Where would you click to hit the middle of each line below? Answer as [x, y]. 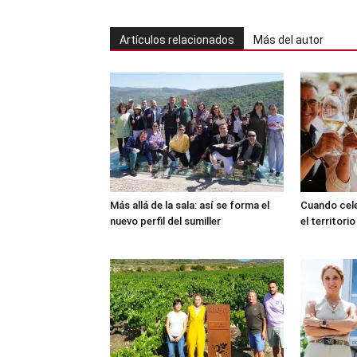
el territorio [328, 221]
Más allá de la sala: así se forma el [190, 205]
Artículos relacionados [177, 39]
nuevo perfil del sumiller [165, 221]
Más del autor [288, 39]
